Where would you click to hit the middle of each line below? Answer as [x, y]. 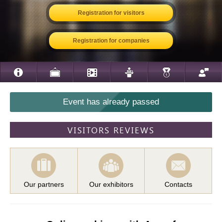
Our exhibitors [111, 184]
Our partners [44, 184]
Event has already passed [111, 102]
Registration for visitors [111, 13]
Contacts [178, 184]
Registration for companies [111, 41]
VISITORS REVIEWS [111, 130]
